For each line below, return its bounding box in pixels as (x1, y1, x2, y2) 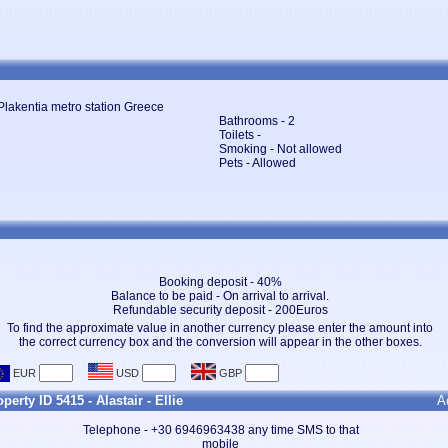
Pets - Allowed (219, 156, 296, 170)
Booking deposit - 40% (158, 275, 282, 289)
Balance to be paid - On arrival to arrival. (111, 289, 329, 303)
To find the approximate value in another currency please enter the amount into (7, 321, 433, 335)
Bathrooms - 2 (219, 114, 295, 128)
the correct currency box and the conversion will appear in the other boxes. (18, 335, 422, 349)
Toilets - (219, 128, 261, 142)
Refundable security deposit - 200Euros (112, 303, 328, 317)
